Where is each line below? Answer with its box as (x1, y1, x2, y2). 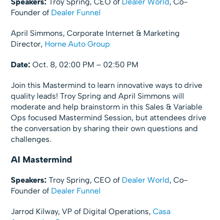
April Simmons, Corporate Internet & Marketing (11, 28, 180, 38)
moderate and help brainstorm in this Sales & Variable (11, 102, 203, 111)
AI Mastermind (11, 154, 73, 165)
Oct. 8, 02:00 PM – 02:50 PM (30, 59, 139, 69)
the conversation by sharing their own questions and (11, 123, 198, 133)
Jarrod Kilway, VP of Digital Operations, (11, 206, 153, 216)
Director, (11, 39, 45, 49)
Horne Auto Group (45, 39, 110, 49)
